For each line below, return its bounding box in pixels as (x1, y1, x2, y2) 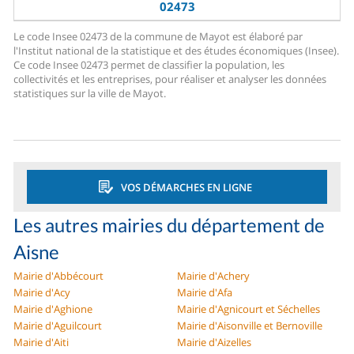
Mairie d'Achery (177, 269, 250, 284)
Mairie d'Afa (177, 285, 232, 300)
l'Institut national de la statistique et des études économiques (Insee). (13, 43, 340, 58)
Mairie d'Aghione (13, 302, 93, 317)
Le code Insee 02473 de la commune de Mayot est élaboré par (13, 29, 303, 44)
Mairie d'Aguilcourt (13, 318, 103, 333)
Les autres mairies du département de (13, 213, 326, 237)
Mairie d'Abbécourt (13, 269, 104, 284)
